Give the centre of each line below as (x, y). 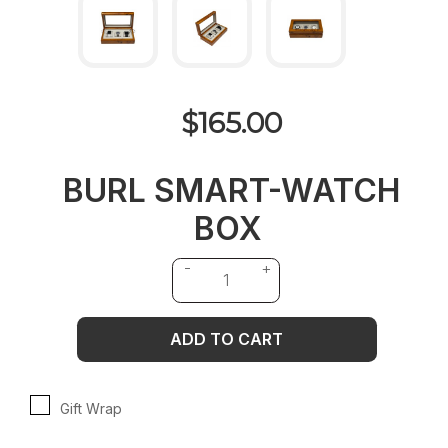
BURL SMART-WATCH (231, 190)
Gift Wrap (91, 408)
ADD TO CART (226, 338)
